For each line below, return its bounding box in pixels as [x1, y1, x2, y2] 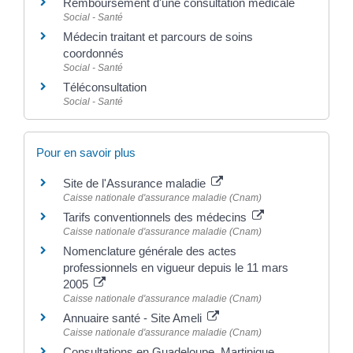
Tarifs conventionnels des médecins [63, 210, 250, 225]
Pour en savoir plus [36, 146, 136, 160]
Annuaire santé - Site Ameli [63, 311, 205, 325]
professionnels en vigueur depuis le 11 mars [63, 261, 288, 275]
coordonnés [63, 46, 124, 60]
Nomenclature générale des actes [63, 244, 236, 258]
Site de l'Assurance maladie [63, 176, 209, 191]
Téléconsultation [63, 80, 147, 94]
